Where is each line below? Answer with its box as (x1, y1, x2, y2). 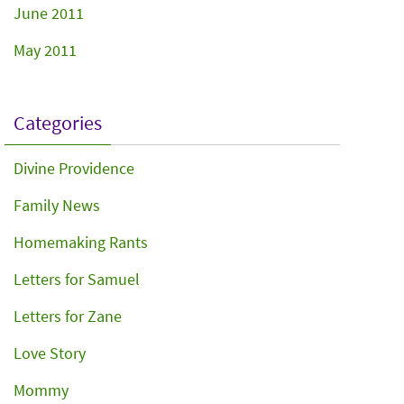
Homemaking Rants (14, 232, 148, 252)
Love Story (14, 343, 86, 363)
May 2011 (14, 40, 77, 60)
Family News (14, 195, 100, 216)
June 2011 (14, 3, 84, 23)
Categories (14, 110, 102, 135)
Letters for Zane (14, 306, 122, 326)
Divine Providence (14, 158, 134, 179)
